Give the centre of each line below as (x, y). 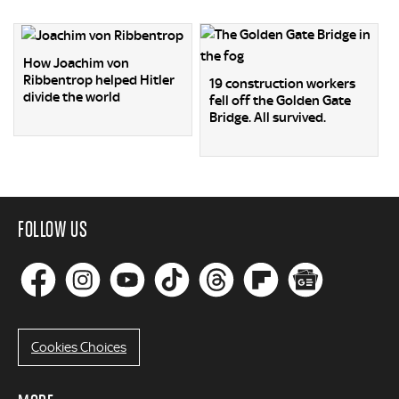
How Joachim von (76, 63)
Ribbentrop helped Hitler (99, 80)
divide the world (72, 97)
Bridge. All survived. (268, 117)
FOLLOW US (53, 228)
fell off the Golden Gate (281, 100)
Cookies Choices (79, 347)
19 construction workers (283, 83)
